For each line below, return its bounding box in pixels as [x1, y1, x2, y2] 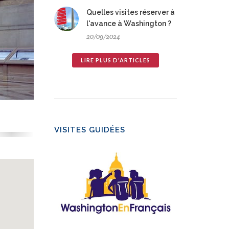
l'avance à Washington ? [86, 19, 171, 28]
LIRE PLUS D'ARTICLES [81, 57, 150, 64]
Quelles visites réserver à [86, 8, 175, 17]
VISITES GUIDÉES [54, 125, 125, 135]
